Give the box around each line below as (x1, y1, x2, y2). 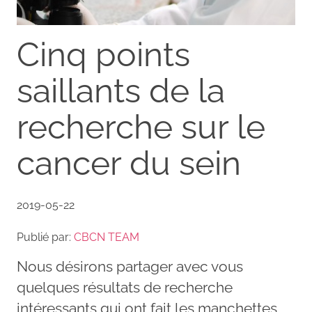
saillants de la (17, 71, 225, 110)
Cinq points (17, 35, 190, 74)
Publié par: (17, 231, 74, 244)
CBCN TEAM (74, 231, 139, 244)
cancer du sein (17, 143, 241, 182)
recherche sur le (17, 107, 265, 146)
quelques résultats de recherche (17, 279, 233, 296)
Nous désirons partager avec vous (17, 258, 243, 275)
